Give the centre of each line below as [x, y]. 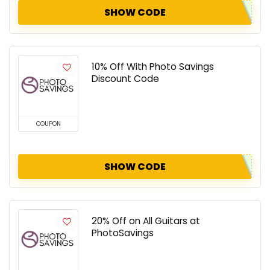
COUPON [48, 124]
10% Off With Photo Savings [153, 67]
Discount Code [125, 79]
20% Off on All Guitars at [146, 221]
